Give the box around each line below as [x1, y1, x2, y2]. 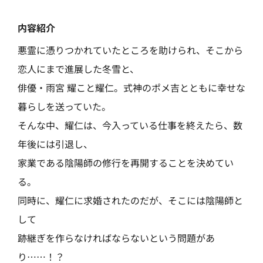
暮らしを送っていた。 [18, 99, 111, 114]
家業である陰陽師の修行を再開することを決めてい [18, 156, 234, 170]
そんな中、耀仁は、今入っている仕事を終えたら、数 [18, 118, 242, 133]
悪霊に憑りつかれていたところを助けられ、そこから [18, 43, 243, 58]
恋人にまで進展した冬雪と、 [18, 62, 139, 76]
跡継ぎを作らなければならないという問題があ [18, 231, 215, 245]
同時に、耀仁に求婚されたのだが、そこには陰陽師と [18, 193, 243, 208]
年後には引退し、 [18, 137, 93, 151]
